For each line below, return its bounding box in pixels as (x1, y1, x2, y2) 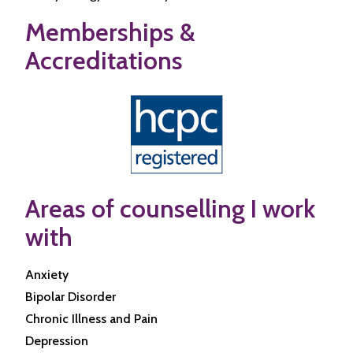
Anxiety (25, 267, 69, 282)
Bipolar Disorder (25, 289, 116, 304)
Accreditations (25, 45, 183, 76)
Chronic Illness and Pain (25, 311, 158, 326)
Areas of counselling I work (25, 193, 315, 224)
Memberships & (25, 17, 195, 47)
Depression (25, 333, 88, 348)
